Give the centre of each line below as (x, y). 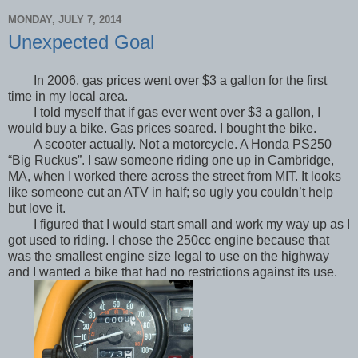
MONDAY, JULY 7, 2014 (65, 20)
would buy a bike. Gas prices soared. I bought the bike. (162, 128)
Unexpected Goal (81, 42)
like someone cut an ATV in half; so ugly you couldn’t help (171, 192)
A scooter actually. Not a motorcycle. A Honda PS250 (182, 144)
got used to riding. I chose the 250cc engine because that (169, 240)
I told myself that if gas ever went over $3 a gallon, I (177, 112)
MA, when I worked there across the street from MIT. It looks (175, 176)
